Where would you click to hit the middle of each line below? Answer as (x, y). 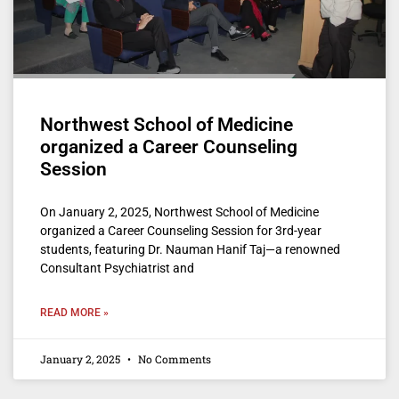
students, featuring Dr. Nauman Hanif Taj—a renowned (190, 249)
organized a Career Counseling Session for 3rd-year (181, 230)
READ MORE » (74, 312)
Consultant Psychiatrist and (117, 268)
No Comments (173, 358)
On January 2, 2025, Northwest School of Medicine (179, 212)
